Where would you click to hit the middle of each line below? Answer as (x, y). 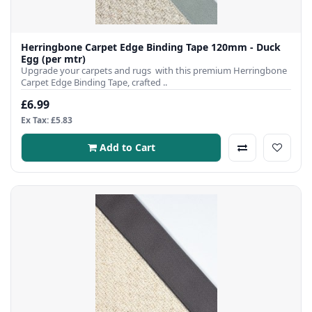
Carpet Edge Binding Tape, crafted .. (94, 82)
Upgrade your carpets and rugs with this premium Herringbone (154, 70)
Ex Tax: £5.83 (47, 120)
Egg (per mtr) (53, 58)
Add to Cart (127, 147)
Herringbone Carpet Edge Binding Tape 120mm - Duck (151, 47)
